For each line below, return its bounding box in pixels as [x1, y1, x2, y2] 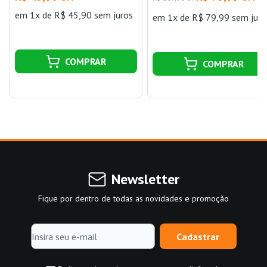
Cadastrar [176, 230, 219, 243]
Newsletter [111, 170, 179, 189]
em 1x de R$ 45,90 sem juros [15, 9, 133, 21]
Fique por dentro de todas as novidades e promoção [38, 193, 229, 204]
